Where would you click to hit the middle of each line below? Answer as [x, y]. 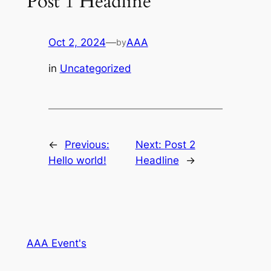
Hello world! [77, 161]
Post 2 [180, 145]
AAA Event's [56, 243]
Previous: [87, 145]
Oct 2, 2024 [77, 43]
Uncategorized [95, 69]
